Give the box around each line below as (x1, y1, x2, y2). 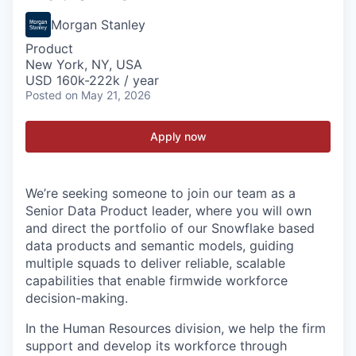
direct (52, 220, 87, 236)
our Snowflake (188, 220, 274, 236)
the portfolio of (87, 220, 188, 236)
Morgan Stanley (51, 17, 145, 33)
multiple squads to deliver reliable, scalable (25, 255, 285, 271)
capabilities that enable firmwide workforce (25, 273, 288, 288)
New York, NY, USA (25, 56, 142, 72)
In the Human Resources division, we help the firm (25, 320, 326, 336)
